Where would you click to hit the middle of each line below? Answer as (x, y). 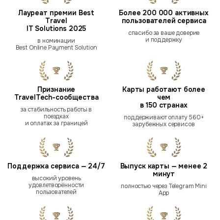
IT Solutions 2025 (56, 28)
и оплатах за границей (56, 123)
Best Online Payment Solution (56, 47)
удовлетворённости (56, 185)
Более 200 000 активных (164, 13)
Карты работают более (164, 89)
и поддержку (164, 40)
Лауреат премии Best (56, 13)
